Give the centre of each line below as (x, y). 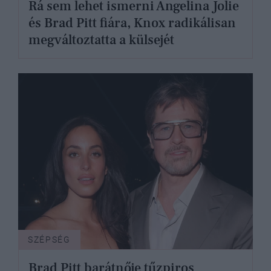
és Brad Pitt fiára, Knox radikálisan (132, 23)
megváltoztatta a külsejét (101, 40)
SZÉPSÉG (49, 240)
